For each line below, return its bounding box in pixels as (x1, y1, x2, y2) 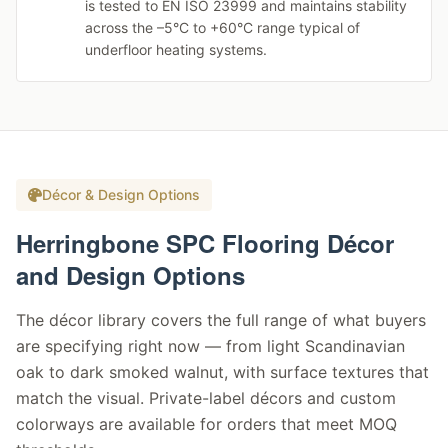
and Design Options (16, 258, 245, 292)
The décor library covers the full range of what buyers (16, 310, 426, 330)
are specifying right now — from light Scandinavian (16, 336, 405, 356)
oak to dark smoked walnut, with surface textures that (16, 362, 429, 382)
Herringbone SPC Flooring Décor (16, 226, 394, 260)
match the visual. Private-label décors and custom (16, 388, 396, 408)
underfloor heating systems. (85, 41, 267, 58)
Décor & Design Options (42, 186, 200, 203)
